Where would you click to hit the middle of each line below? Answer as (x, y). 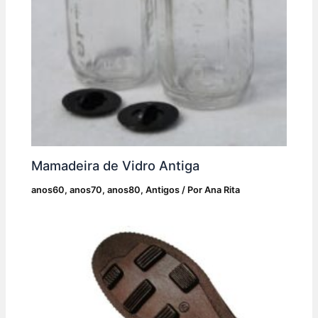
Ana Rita (223, 190)
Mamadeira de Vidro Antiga (116, 166)
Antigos (163, 190)
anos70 (86, 190)
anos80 (124, 190)
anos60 (48, 190)
